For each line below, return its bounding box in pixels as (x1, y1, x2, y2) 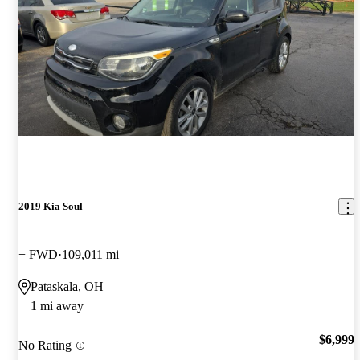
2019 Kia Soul (18, 200, 83, 213)
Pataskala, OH (31, 279, 104, 293)
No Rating (18, 338, 72, 353)
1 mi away (31, 298, 84, 313)
